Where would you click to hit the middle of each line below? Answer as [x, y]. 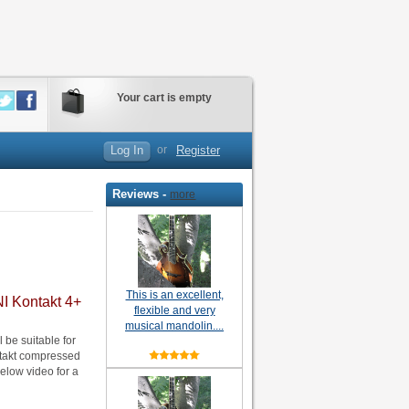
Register [198, 150]
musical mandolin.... [174, 326]
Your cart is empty [164, 98]
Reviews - [142, 194]
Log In [127, 150]
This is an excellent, [174, 295]
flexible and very [174, 311]
